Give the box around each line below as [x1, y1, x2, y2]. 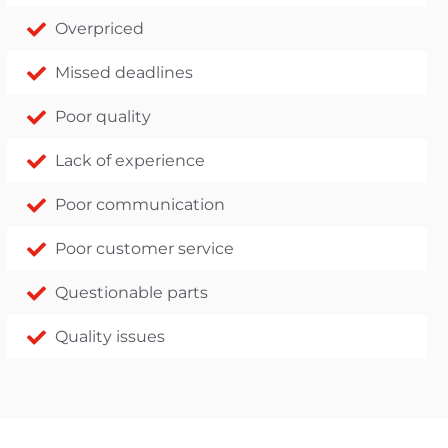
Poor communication [55, 195, 226, 215]
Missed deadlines [55, 63, 194, 83]
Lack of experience [55, 151, 206, 171]
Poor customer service [55, 239, 235, 259]
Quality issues [55, 327, 166, 347]
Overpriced [55, 19, 145, 39]
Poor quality [55, 107, 152, 127]
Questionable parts [55, 283, 209, 303]
